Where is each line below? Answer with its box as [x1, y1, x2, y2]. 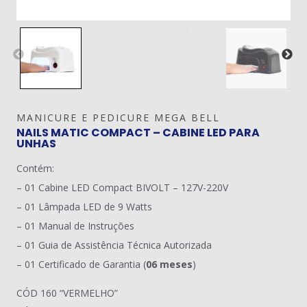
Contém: [16, 162, 54, 175]
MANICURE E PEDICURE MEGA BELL [16, 111, 220, 124]
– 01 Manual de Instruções [16, 219, 134, 232]
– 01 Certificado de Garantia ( [16, 258, 146, 271]
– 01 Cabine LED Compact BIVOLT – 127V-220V [16, 181, 228, 194]
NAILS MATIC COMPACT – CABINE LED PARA [16, 125, 260, 140]
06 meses [146, 258, 193, 271]
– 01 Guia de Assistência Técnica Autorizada [16, 238, 212, 251]
